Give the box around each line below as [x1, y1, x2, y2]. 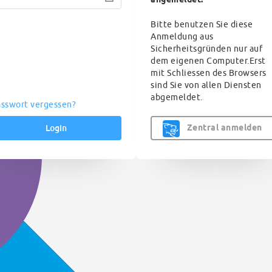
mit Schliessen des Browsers [151, 68, 267, 78]
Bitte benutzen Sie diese [151, 19, 253, 30]
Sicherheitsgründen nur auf [151, 44, 262, 54]
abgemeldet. [151, 92, 203, 103]
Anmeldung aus [151, 32, 214, 42]
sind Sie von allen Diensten [151, 80, 262, 90]
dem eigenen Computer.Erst [151, 56, 266, 66]
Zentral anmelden [186, 123, 262, 134]
